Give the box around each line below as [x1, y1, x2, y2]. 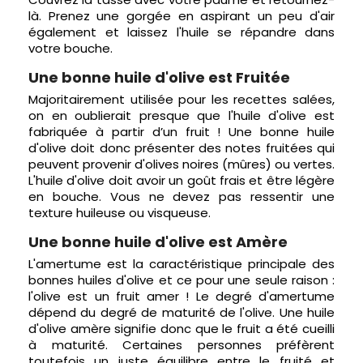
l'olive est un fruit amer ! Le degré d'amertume [28, 288, 335, 305]
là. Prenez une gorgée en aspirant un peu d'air [28, 7, 335, 24]
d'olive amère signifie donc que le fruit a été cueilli [28, 320, 335, 337]
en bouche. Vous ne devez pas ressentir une [28, 188, 335, 205]
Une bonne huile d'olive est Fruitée [28, 67, 290, 88]
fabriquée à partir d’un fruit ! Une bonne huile [28, 123, 335, 140]
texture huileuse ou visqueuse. [28, 204, 211, 221]
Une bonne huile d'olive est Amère [28, 232, 288, 252]
